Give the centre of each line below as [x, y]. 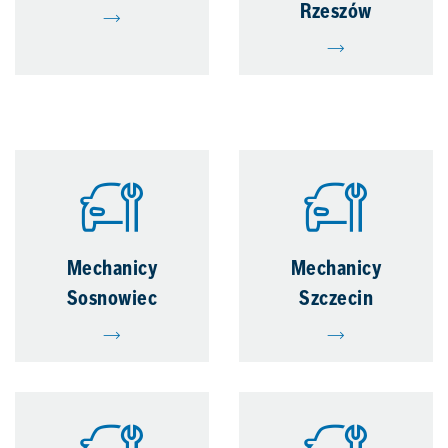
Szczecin [336, 299]
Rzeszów [336, 12]
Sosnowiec [112, 299]
